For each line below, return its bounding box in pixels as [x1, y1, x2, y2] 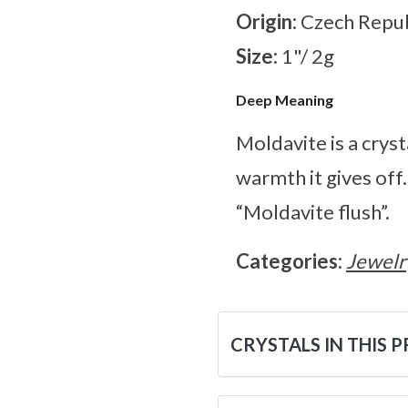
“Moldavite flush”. [236, 199, 390, 225]
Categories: [236, 249, 346, 274]
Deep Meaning [236, 91, 333, 109]
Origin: [236, 9, 301, 35]
